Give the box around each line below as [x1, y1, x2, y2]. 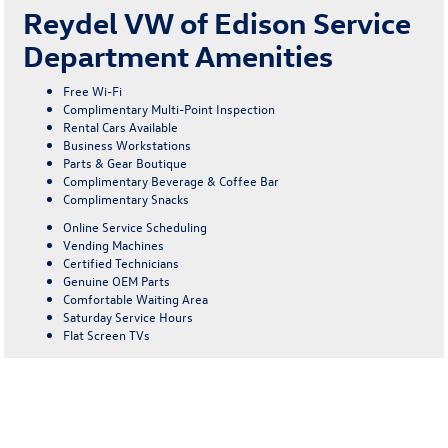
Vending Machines [63, 235, 165, 253]
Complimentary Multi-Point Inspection [63, 99, 276, 117]
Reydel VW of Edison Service [23, 3, 412, 41]
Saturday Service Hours [63, 307, 194, 325]
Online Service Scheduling [63, 217, 208, 235]
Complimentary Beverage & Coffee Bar [63, 171, 280, 189]
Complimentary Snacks [63, 189, 190, 207]
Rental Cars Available [63, 117, 179, 135]
